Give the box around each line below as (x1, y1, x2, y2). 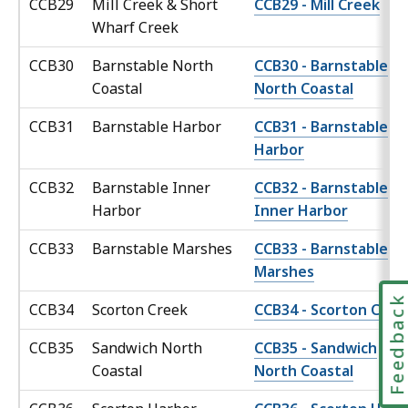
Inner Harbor (254, 200, 348, 221)
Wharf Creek (92, 17, 182, 38)
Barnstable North (92, 56, 213, 76)
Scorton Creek (92, 300, 191, 321)
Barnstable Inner (92, 178, 210, 199)
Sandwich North (92, 338, 202, 359)
